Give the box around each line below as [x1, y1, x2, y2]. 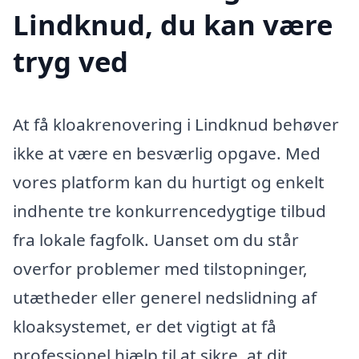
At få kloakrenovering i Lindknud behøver [13, 112, 339, 135]
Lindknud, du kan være [13, 5, 333, 43]
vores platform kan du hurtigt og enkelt [13, 170, 325, 193]
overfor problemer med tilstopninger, [13, 256, 308, 280]
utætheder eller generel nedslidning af [13, 285, 317, 309]
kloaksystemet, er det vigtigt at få [13, 314, 276, 337]
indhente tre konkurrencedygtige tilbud [13, 199, 326, 222]
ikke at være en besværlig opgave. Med [13, 141, 321, 164]
